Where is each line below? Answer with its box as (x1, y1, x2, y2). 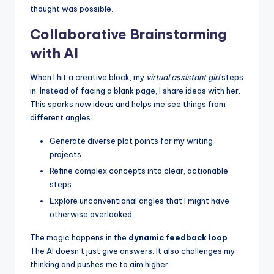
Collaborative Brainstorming (30, 25, 227, 43)
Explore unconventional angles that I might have (50, 196, 229, 206)
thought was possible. (30, 3, 113, 13)
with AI (30, 44, 78, 62)
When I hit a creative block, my (30, 72, 146, 82)
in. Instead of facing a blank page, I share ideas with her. (30, 85, 240, 95)
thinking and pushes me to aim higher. (30, 259, 170, 270)
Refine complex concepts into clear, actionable (50, 165, 228, 176)
